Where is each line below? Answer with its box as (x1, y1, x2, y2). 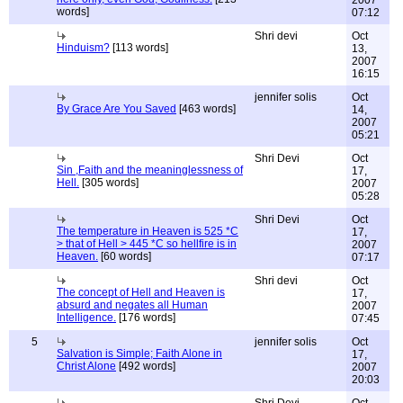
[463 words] (176, 103, 236, 115)
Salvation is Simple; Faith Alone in (57, 347, 222, 360)
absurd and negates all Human (57, 299, 208, 311)
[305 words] (79, 176, 139, 189)
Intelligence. (57, 311, 116, 324)
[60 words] (98, 250, 151, 263)
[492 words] (116, 360, 175, 372)
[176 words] (116, 311, 175, 324)
